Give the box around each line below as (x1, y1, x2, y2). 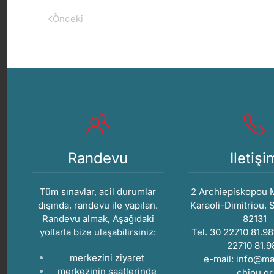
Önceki (53, 13, 83, 24)
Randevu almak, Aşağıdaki (42, 213, 154, 225)
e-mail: (204, 253, 236, 265)
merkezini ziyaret (70, 252, 144, 264)
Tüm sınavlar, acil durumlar (40, 186, 156, 198)
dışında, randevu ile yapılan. (38, 199, 158, 212)
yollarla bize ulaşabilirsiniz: (40, 226, 156, 239)
